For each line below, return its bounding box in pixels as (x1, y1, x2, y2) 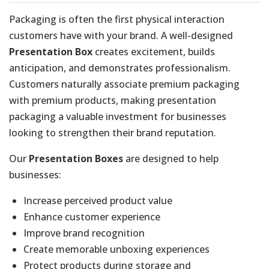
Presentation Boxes (29, 151, 123, 165)
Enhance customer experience (23, 210, 160, 223)
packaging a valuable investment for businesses (9, 109, 226, 123)
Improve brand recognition (23, 226, 145, 240)
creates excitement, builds (92, 44, 215, 58)
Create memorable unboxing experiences (23, 242, 210, 256)
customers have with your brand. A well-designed (9, 28, 233, 42)
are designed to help (123, 151, 219, 165)
